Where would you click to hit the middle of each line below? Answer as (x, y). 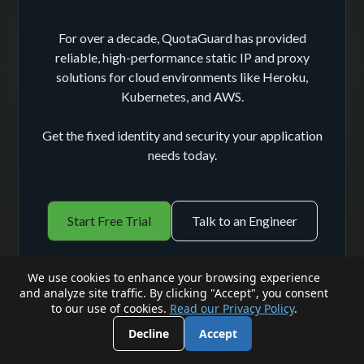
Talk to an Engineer (244, 220)
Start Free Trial (109, 220)
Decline (148, 334)
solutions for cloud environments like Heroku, (182, 76)
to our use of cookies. (110, 308)
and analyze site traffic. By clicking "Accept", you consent (174, 293)
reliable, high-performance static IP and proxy (182, 57)
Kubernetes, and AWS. (182, 96)
